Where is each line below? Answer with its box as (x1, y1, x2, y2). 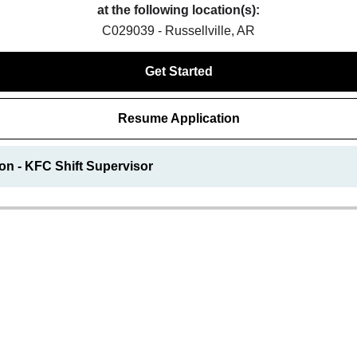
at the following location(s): (97, 3, 260, 17)
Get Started (144, 65, 213, 78)
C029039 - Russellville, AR (102, 24, 255, 37)
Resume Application (117, 112, 240, 125)
